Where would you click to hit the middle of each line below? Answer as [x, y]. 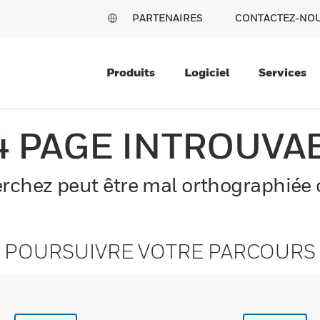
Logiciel [207, 72]
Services [282, 72]
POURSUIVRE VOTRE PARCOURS [160, 251]
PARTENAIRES [167, 17]
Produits [131, 72]
